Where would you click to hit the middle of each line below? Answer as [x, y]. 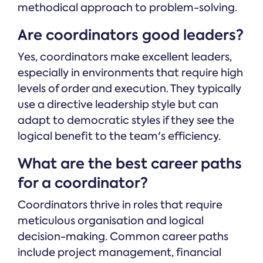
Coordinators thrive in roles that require [120, 205]
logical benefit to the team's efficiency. [119, 136]
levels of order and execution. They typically [129, 89]
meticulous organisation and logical [111, 221]
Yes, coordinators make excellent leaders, [125, 57]
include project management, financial [119, 253]
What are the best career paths [130, 164]
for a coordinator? [83, 183]
